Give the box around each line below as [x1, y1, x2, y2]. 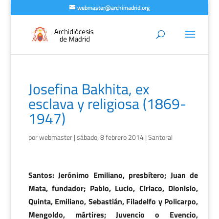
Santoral [148, 132, 173, 142]
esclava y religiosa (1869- [28, 92, 186, 115]
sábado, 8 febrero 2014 [76, 132, 144, 142]
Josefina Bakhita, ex [28, 78, 150, 100]
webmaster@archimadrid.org [77, 3, 150, 12]
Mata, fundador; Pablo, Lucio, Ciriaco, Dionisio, [28, 182, 198, 194]
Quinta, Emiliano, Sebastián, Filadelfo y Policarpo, [28, 196, 198, 207]
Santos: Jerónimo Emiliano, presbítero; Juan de [28, 169, 198, 181]
